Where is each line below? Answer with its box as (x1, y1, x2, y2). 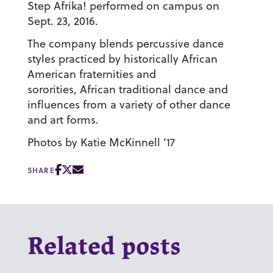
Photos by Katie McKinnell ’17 (27, 135, 175, 151)
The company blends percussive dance (27, 36, 224, 52)
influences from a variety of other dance (27, 97, 230, 113)
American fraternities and (27, 66, 156, 82)
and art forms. (27, 112, 99, 128)
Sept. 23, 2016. (27, 13, 101, 29)
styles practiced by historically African (27, 51, 218, 67)
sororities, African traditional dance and (27, 82, 228, 97)
